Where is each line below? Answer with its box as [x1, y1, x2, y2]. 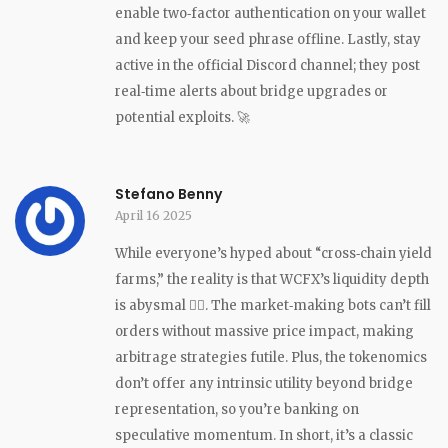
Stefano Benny [115, 183, 222, 204]
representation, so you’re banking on [115, 400, 359, 418]
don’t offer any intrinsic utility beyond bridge [115, 374, 413, 392]
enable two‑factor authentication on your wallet [115, 4, 426, 22]
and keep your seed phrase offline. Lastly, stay [115, 30, 421, 48]
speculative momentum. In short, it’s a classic [115, 426, 413, 444]
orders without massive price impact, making [115, 322, 414, 340]
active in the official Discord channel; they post [115, 56, 420, 74]
